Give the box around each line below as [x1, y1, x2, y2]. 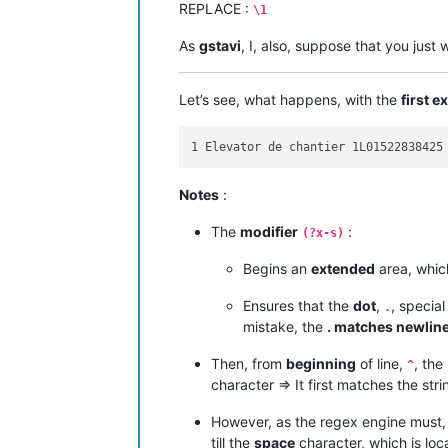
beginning [286, 355, 356, 373]
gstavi [199, 36, 241, 54]
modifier [240, 223, 298, 241]
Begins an [243, 260, 311, 278]
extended [311, 260, 375, 278]
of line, [356, 355, 407, 373]
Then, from [211, 355, 286, 373]
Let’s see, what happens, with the [179, 90, 401, 108]
